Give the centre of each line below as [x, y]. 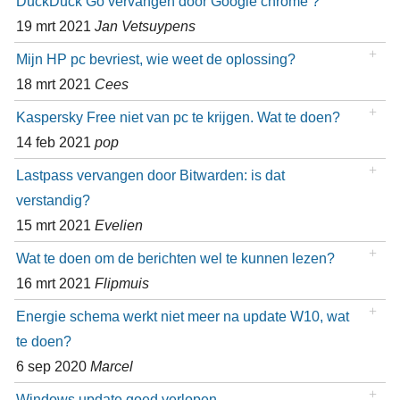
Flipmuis [121, 283]
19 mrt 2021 [55, 26]
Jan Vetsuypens [145, 26]
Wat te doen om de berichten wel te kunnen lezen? [175, 258]
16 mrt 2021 [55, 283]
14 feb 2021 [55, 142]
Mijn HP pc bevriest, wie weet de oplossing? [155, 59]
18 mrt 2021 [55, 84]
